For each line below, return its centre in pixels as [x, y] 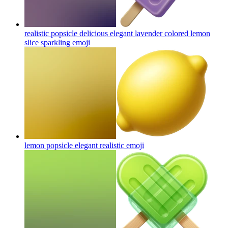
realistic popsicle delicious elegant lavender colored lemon [117, 33]
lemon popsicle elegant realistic [74, 145]
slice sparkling [47, 42]
